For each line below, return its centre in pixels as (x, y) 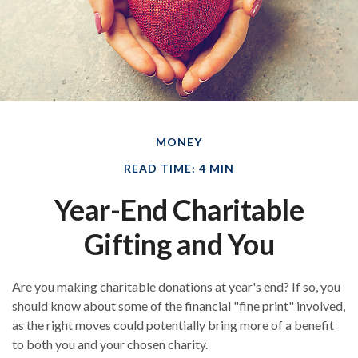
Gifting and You (179, 244)
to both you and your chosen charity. (110, 344)
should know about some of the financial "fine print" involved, (179, 306)
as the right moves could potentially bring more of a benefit (173, 325)
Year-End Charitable (179, 210)
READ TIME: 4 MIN (179, 169)
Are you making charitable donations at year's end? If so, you (176, 287)
